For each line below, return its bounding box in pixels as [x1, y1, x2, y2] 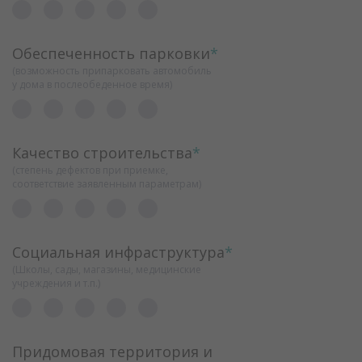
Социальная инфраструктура [12, 242, 225, 263]
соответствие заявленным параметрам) [12, 177, 201, 192]
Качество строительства [12, 143, 192, 163]
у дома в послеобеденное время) [12, 78, 172, 92]
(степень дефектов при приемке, [12, 163, 168, 178]
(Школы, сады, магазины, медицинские [12, 263, 201, 277]
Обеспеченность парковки [12, 44, 210, 64]
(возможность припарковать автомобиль [12, 64, 212, 78]
